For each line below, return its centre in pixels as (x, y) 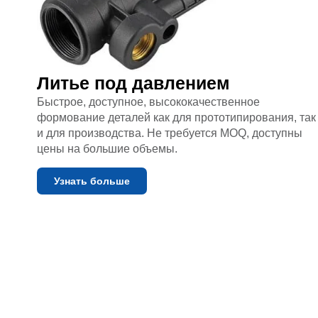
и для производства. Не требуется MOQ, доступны (170, 133)
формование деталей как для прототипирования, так (176, 118)
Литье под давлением (133, 83)
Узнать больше (92, 181)
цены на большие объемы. (107, 149)
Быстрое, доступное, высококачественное (148, 102)
